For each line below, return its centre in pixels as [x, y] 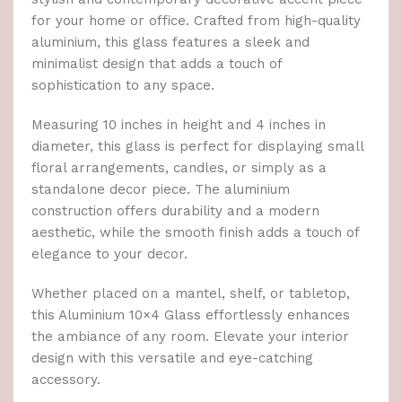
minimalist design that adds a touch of [157, 64]
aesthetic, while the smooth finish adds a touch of [195, 233]
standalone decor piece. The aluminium [161, 190]
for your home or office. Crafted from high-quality [196, 21]
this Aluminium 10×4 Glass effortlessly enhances [191, 315]
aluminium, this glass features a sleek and [170, 43]
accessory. [66, 380]
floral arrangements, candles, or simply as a [179, 168]
